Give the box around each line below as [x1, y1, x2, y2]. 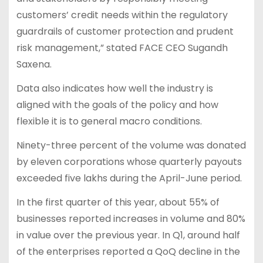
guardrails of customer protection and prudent [16, 25, 234, 39]
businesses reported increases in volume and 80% [16, 211, 245, 225]
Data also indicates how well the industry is [16, 82, 213, 95]
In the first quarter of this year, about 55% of [16, 195, 220, 209]
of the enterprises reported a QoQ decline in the [16, 244, 240, 258]
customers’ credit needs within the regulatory [16, 8, 228, 22]
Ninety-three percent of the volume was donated [16, 138, 246, 152]
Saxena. [16, 58, 52, 72]
